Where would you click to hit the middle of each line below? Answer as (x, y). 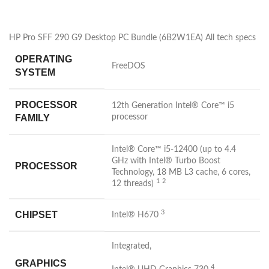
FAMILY (32, 118)
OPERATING (44, 59)
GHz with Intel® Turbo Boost (166, 161)
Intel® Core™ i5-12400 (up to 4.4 (174, 150)
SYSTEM (35, 73)
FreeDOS (128, 66)
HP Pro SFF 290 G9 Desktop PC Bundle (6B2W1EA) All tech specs (132, 38)
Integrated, (131, 246)
